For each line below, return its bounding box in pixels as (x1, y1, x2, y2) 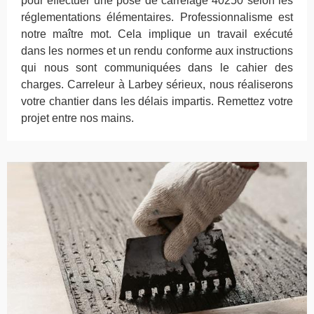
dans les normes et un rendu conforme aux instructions (21, 44, 293, 57)
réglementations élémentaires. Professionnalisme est (21, 11, 293, 23)
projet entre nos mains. (21, 111, 134, 124)
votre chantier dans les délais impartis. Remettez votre (21, 95, 293, 107)
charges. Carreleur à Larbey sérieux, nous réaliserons (21, 78, 293, 90)
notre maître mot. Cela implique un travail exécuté (21, 27, 293, 40)
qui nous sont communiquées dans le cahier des (21, 61, 293, 74)
